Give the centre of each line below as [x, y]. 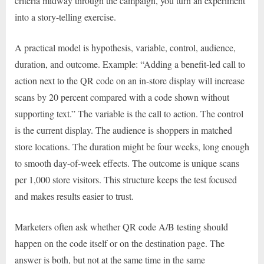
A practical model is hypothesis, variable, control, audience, [125, 48]
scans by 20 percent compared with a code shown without [122, 97]
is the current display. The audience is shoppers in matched [123, 130]
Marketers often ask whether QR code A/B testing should [121, 227]
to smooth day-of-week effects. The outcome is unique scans [127, 163]
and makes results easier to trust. [74, 196]
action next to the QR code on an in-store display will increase [130, 81]
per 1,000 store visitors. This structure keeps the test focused [126, 180]
